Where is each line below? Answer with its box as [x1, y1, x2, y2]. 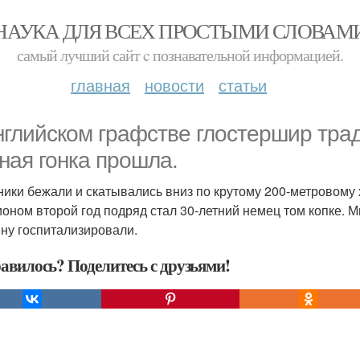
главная [71, 73, 130, 96]
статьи [219, 73, 267, 96]
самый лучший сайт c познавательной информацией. [17, 44, 343, 66]
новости [145, 73, 204, 96]
